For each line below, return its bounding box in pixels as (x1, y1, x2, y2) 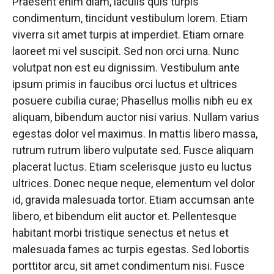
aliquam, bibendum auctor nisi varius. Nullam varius (12, 111, 259, 124)
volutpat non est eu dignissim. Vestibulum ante (12, 61, 240, 74)
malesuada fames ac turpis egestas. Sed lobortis (12, 243, 250, 256)
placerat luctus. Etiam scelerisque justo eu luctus (12, 160, 252, 173)
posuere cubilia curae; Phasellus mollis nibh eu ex (12, 94, 253, 107)
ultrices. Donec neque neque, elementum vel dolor (12, 177, 255, 190)
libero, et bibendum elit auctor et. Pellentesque (12, 210, 237, 223)
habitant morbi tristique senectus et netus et (12, 226, 229, 239)
